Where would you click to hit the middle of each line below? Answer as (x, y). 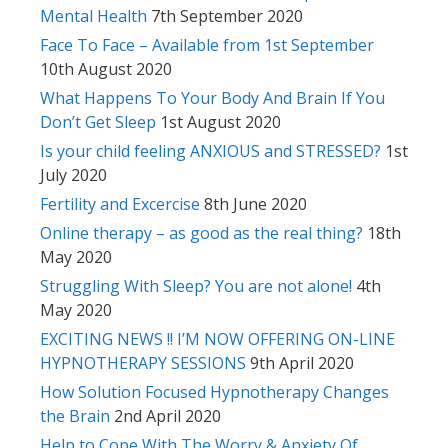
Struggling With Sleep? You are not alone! (196, 285)
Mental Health (93, 15)
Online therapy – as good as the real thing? (201, 232)
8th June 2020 (255, 203)
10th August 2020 (106, 68)
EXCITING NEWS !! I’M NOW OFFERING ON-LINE (217, 338)
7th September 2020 (227, 15)
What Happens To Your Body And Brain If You (212, 97)
